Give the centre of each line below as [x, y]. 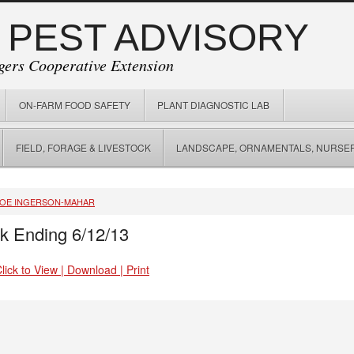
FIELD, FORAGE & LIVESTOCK [83, 147]
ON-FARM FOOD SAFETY [75, 105]
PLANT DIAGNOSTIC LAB [213, 105]
